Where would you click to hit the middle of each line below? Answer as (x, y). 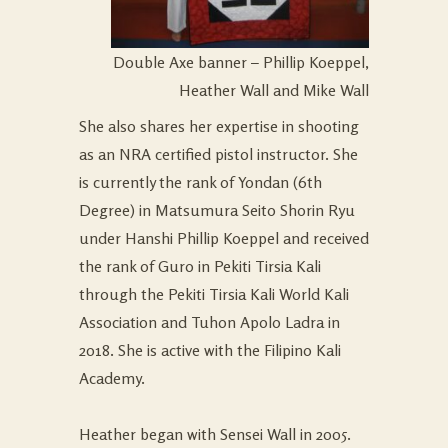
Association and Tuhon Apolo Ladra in (209, 322)
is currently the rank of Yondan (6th (200, 182)
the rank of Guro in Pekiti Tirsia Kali (200, 266)
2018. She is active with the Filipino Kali (210, 350)
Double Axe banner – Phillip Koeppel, (241, 62)
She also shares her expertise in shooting (219, 126)
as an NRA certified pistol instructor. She (218, 154)
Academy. (112, 378)
